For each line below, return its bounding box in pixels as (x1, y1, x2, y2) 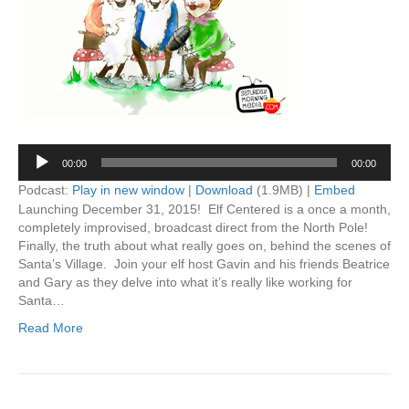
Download (195, 182, 253, 197)
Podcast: (18, 182, 72, 197)
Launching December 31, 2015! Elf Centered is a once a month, (18, 201, 391, 216)
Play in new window (72, 182, 184, 197)
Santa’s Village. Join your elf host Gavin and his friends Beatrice (18, 256, 390, 271)
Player (17, 163, 54, 178)
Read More (18, 320, 83, 335)
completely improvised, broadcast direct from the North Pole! (18, 219, 372, 235)
